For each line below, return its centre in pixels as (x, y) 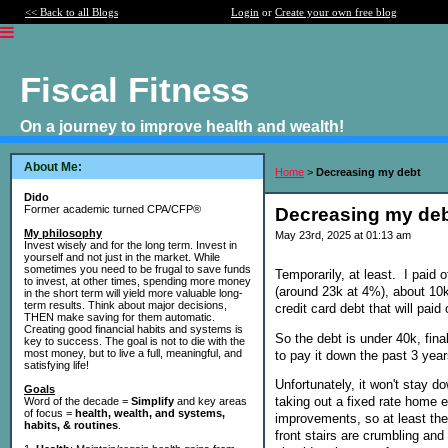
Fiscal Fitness (134, 89)
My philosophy (63, 233)
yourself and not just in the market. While (122, 257)
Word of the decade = (77, 401)
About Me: (53, 167)
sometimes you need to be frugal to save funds (137, 269)
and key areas (210, 401)
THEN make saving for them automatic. (119, 317)
